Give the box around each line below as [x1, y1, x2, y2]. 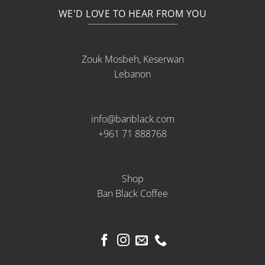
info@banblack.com [91, 112, 174, 126]
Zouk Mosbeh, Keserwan [81, 53, 184, 66]
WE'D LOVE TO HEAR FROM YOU [58, 7, 207, 20]
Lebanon [114, 67, 151, 81]
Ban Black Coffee [97, 186, 168, 200]
